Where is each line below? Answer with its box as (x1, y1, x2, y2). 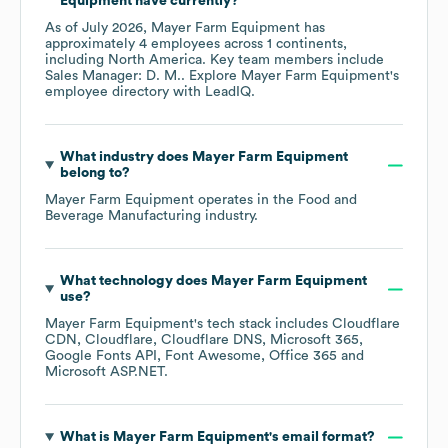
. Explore (181, 69, 241, 84)
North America (108, 53, 202, 68)
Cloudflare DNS (161, 333, 262, 348)
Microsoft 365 (270, 333, 359, 348)
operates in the (194, 193, 298, 208)
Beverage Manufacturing (45, 209, 201, 224)
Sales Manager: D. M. (45, 69, 181, 84)
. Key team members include (202, 53, 384, 68)
